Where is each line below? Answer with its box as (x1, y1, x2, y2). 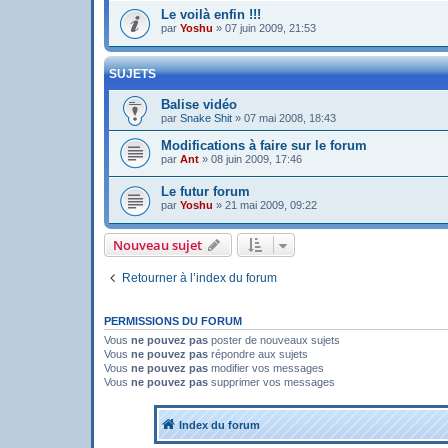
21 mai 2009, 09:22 (225, 199, 317, 212)
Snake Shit (180, 111, 232, 124)
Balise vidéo (161, 96, 237, 112)
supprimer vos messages (208, 375, 335, 388)
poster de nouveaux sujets (208, 333, 340, 346)
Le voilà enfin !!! (161, 7, 261, 22)
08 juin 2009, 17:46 (211, 152, 302, 165)
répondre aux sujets (208, 347, 308, 360)
